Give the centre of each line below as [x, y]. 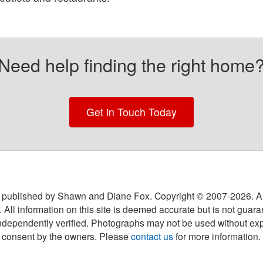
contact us [152, 236]
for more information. [217, 236]
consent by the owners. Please [67, 236]
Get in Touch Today [131, 112]
